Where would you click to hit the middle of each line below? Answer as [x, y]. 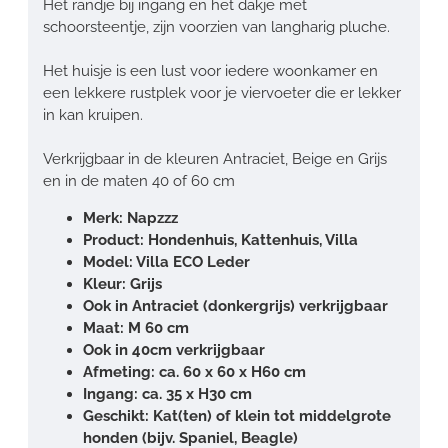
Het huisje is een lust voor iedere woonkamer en [210, 70]
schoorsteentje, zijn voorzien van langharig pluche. [216, 26]
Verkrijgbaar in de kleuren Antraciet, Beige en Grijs [215, 158]
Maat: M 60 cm [136, 327]
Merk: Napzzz [130, 217]
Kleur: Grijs [122, 283]
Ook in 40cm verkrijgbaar [174, 349]
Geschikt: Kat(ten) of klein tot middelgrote [237, 415]
